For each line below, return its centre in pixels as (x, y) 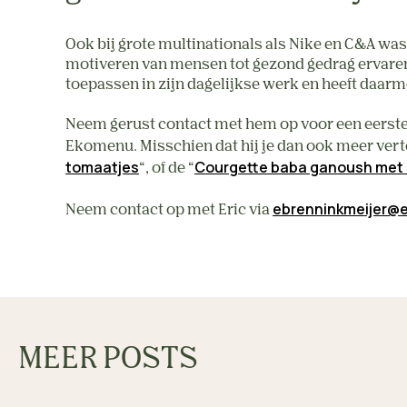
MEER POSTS (108, 360)
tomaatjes (102, 167)
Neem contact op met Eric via (169, 211)
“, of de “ (167, 169)
